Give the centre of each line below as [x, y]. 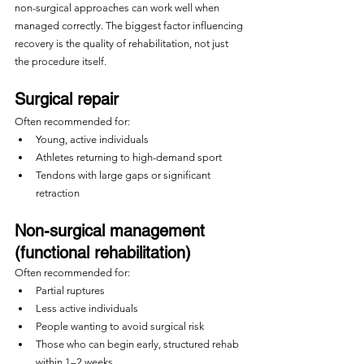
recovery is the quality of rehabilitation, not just [123, 43]
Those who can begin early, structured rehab [139, 344]
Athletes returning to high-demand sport [129, 157]
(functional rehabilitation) [103, 253]
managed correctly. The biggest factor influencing [130, 26]
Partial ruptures [70, 290]
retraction [58, 193]
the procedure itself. [61, 61]
